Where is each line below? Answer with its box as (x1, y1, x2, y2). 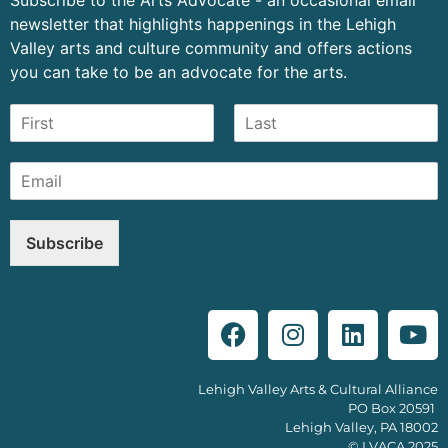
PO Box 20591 (348, 399, 438, 416)
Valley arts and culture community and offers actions (10, 37, 412, 58)
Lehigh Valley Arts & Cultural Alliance (198, 380, 438, 397)
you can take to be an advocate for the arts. (10, 61, 347, 82)
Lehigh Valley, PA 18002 (285, 418, 438, 435)
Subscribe (26, 232, 103, 253)
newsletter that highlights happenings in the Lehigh (10, 13, 396, 34)
